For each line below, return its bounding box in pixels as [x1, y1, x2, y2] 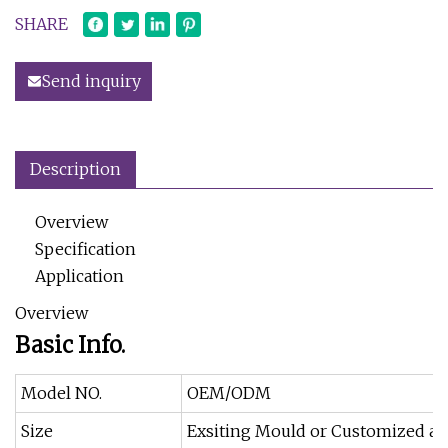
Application [35, 266, 124, 286]
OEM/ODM [187, 383, 271, 403]
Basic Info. [15, 331, 125, 359]
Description [30, 159, 121, 179]
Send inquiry [42, 71, 141, 91]
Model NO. [21, 383, 102, 403]
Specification [35, 239, 136, 259]
